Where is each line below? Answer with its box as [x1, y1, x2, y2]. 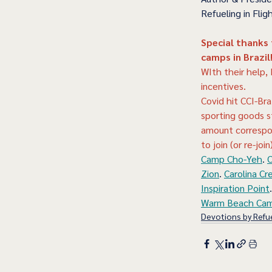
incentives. [201, 80, 246, 93]
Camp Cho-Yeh [201, 152, 262, 166]
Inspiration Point [201, 182, 270, 195]
